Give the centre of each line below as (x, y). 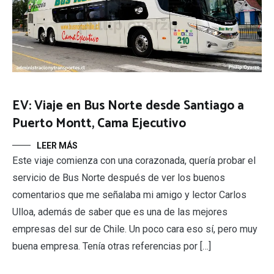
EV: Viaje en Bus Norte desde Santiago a (128, 106)
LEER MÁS (57, 146)
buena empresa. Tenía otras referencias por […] (112, 246)
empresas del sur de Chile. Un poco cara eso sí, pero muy (135, 229)
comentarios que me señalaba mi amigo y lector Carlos (129, 195)
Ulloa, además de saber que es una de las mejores (120, 212)
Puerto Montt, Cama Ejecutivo (99, 124)
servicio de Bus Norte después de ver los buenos (119, 178)
